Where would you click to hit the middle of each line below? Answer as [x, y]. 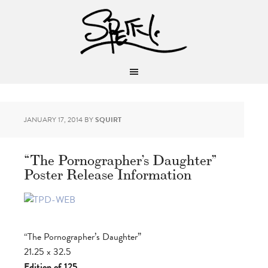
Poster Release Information [108, 173]
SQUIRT [108, 120]
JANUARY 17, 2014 [53, 120]
